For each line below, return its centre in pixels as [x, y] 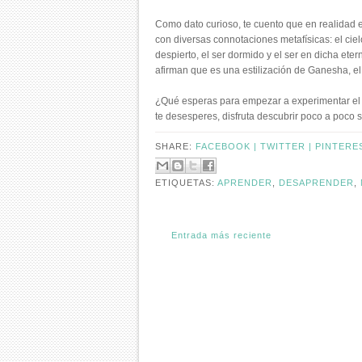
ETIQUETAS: [186, 182]
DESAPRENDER [316, 182]
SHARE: [175, 146]
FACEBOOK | [228, 146]
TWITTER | [288, 146]
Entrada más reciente [221, 235]
